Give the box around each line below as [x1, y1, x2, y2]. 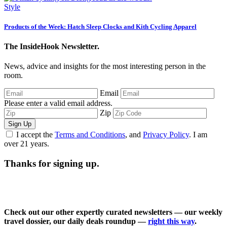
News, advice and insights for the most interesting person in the [4, 62, 206, 71]
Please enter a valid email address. [4, 99, 112, 108]
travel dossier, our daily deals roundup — [4, 217, 148, 226]
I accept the [16, 130, 55, 139]
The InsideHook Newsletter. [4, 42, 99, 51]
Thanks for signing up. [4, 158, 99, 169]
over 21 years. [4, 139, 49, 148]
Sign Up [8, 120, 31, 128]
